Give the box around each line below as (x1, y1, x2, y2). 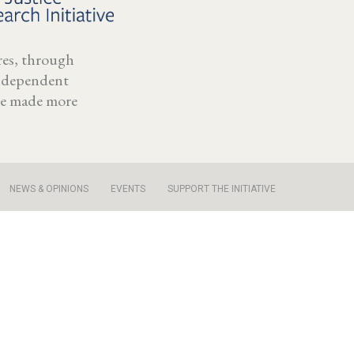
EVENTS (111, 183, 145, 194)
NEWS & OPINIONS (9, 183, 88, 194)
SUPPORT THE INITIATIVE (168, 183, 276, 194)
